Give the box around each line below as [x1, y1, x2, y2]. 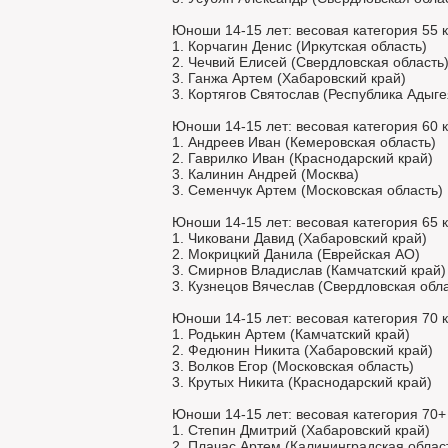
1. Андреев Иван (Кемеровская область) [172, 134, 436, 150]
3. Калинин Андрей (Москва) [172, 166, 359, 182]
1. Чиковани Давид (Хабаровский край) [172, 230, 427, 246]
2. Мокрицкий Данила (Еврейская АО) [172, 246, 420, 262]
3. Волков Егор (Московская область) [172, 358, 414, 374]
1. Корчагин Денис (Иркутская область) [172, 38, 427, 54]
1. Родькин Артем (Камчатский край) [172, 326, 410, 342]
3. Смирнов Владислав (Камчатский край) [172, 262, 446, 278]
